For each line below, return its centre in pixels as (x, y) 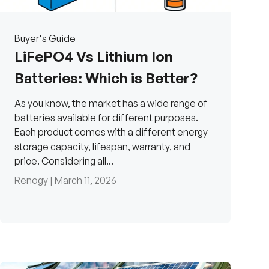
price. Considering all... (64, 161)
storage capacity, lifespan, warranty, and (102, 147)
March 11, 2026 (86, 180)
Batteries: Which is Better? (106, 78)
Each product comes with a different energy (111, 132)
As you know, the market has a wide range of (111, 104)
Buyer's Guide (45, 39)
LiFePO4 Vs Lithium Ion (94, 57)
